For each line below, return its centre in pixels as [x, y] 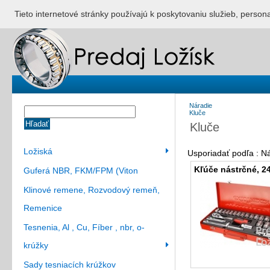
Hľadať [37, 124]
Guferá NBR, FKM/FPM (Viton [81, 171]
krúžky [36, 245]
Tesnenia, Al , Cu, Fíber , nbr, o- [84, 227]
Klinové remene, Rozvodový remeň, [92, 190]
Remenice [43, 208]
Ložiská [38, 151]
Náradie [201, 105]
